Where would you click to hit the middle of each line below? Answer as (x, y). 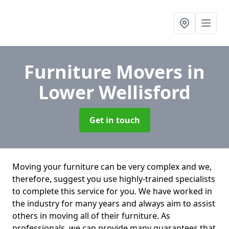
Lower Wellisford (114, 92)
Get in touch (114, 120)
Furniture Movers (106, 72)
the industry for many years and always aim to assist (114, 203)
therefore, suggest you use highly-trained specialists (114, 179)
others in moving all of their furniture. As (91, 216)
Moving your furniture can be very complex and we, (112, 167)
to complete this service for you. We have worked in (112, 191)
